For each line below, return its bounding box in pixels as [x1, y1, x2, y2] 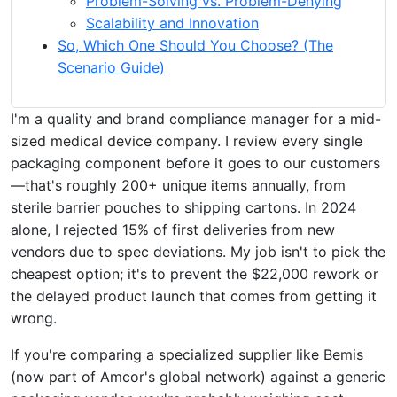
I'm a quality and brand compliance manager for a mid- [11, 109, 381, 128]
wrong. [11, 308, 57, 327]
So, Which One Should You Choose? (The [58, 35, 333, 54]
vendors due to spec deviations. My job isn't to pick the [11, 242, 385, 261]
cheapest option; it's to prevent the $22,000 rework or [11, 264, 378, 283]
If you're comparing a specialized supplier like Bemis [11, 345, 363, 363]
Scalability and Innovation [86, 13, 259, 32]
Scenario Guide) [58, 58, 165, 76]
